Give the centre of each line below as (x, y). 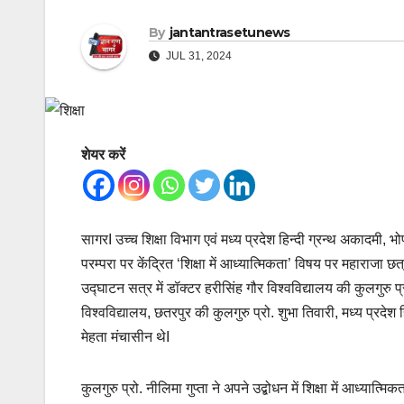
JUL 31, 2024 (197, 56)
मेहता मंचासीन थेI (125, 337)
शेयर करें (103, 155)
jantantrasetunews (230, 33)
